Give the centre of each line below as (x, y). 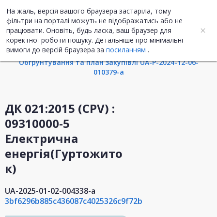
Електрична (41, 139)
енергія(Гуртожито (64, 154)
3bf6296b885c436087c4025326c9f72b (74, 201)
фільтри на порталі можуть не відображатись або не (94, 21)
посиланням (126, 50)
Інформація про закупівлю (108, 41)
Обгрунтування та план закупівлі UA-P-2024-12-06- (108, 62)
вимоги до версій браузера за (56, 50)
